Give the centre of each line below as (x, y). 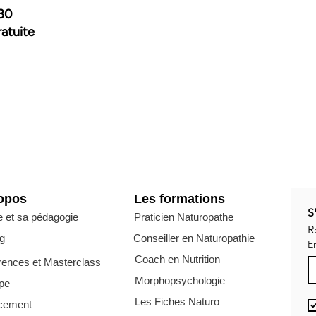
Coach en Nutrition (177, 259)
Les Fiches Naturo (177, 302)
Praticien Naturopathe (184, 217)
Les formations (180, 199)
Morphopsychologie (180, 280)
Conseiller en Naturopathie (194, 238)
